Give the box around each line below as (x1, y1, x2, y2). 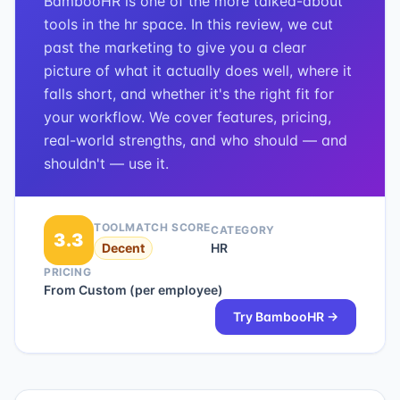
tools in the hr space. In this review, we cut (44, 15, 333, 33)
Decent (102, 240, 145, 255)
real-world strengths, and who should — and (44, 131, 347, 149)
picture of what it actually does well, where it (44, 62, 352, 79)
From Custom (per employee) (44, 282, 223, 297)
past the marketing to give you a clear (44, 38, 306, 56)
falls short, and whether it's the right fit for (44, 85, 334, 103)
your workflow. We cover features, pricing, (44, 108, 331, 126)
